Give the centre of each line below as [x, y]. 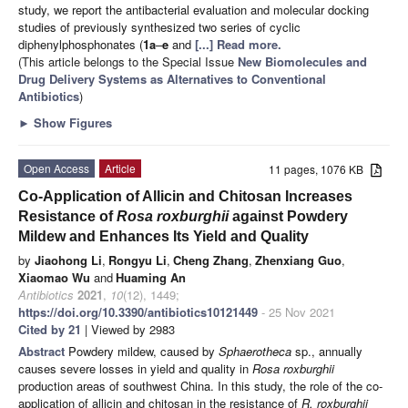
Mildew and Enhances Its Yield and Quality [163, 236]
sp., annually [327, 351]
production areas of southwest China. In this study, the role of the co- [200, 385]
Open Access [56, 168]
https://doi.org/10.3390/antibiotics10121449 [138, 311]
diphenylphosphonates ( [81, 44]
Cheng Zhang [211, 260]
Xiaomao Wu [54, 277]
